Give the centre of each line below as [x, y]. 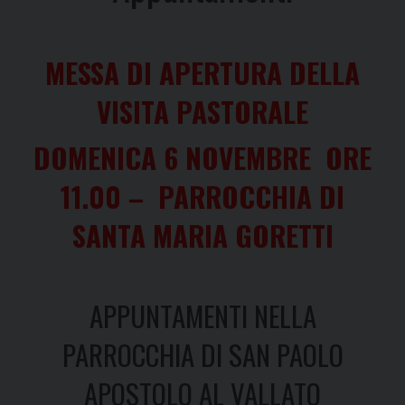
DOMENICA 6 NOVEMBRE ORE [202, 157]
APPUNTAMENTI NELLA [202, 315]
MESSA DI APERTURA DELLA [202, 72]
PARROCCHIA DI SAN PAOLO [202, 354]
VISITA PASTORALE [202, 111]
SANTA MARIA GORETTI [202, 235]
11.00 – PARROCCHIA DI [202, 196]
